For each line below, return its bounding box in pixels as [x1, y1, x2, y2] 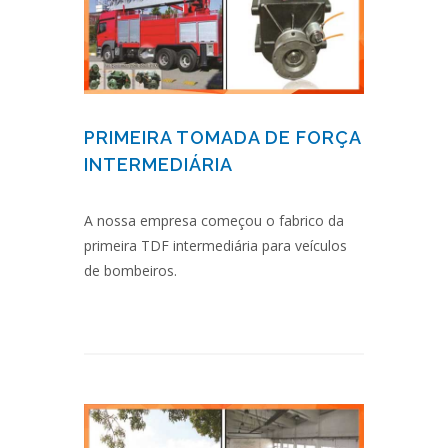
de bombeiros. [84, 260, 177, 280]
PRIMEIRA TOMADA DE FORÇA [84, 126, 361, 148]
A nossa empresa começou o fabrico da [84, 210, 344, 230]
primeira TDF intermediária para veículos [84, 235, 347, 255]
